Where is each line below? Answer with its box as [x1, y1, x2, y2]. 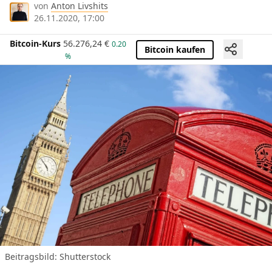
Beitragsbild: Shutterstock [5, 250, 110, 262]
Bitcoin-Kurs [10, 38, 61, 50]
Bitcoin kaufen [144, 43, 205, 55]
